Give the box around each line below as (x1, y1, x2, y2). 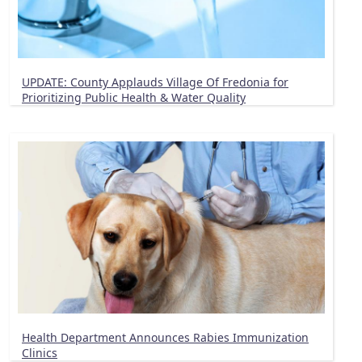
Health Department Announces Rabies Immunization (22, 330, 309, 346)
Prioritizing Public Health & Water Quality (22, 89, 246, 105)
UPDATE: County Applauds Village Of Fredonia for (22, 74, 288, 90)
